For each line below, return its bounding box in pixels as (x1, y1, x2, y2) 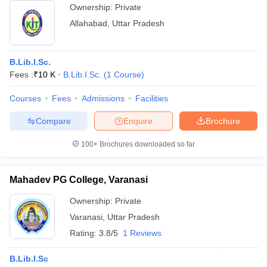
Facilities (135, 94, 168, 103)
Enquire (123, 116, 153, 126)
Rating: (70, 228, 99, 238)
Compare (35, 116, 71, 126)
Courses (10, 94, 41, 103)
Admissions (82, 94, 125, 103)
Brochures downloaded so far (98, 140, 195, 148)
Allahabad (70, 18, 107, 28)
